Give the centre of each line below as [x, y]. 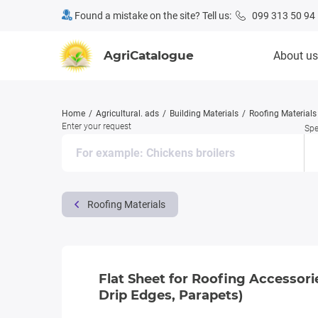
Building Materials [204, 114]
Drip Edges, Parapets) [171, 296]
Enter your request [97, 127]
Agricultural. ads [127, 114]
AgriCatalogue [149, 55]
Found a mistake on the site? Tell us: [154, 16]
